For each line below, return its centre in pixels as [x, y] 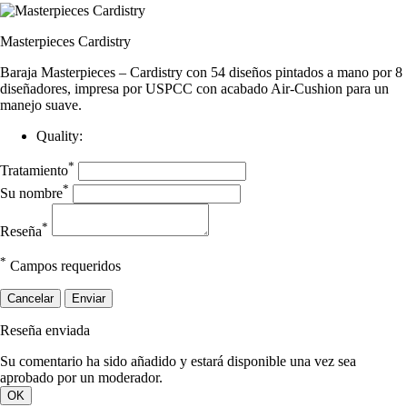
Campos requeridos [64, 265]
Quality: [60, 135]
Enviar [89, 298]
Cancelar [30, 298]
